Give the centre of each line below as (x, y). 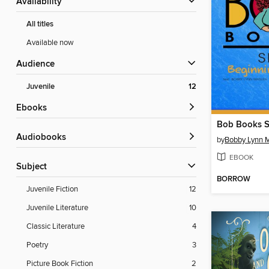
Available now (50, 43)
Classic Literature (56, 227)
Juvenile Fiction (52, 189)
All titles (40, 25)
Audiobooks (44, 138)
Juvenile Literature (57, 208)
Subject (34, 167)
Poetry (37, 245)
